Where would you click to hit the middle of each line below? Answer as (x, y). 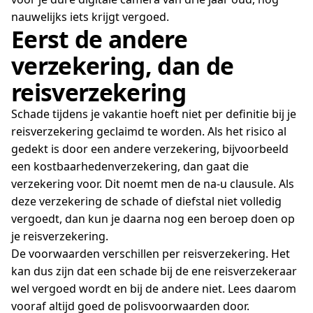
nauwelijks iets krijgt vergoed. (90, 17)
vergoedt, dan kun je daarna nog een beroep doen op (153, 219)
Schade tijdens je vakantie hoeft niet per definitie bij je (154, 114)
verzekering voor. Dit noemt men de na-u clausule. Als (153, 184)
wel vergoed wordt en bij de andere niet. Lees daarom (154, 289)
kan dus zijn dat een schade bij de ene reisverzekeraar (154, 271)
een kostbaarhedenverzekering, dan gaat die (130, 167)
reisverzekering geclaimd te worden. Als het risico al (149, 132)
